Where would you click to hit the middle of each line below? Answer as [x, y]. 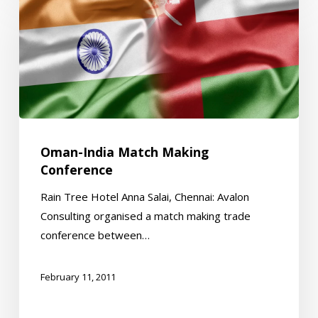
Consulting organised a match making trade [145, 216]
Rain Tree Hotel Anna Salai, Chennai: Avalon [144, 197]
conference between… [95, 235]
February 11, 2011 [78, 277]
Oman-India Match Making [124, 152]
